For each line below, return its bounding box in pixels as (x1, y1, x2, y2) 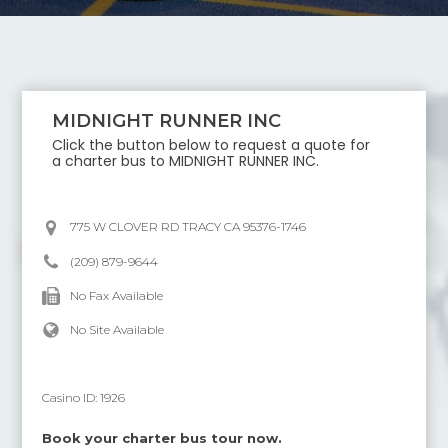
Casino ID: (42, 390, 101, 405)
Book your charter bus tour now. (42, 430, 283, 446)
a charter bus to (52, 151, 170, 171)
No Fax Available (70, 288, 164, 303)
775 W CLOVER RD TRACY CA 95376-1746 (70, 219, 307, 234)
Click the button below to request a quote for (52, 135, 371, 155)
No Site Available (70, 322, 165, 337)
